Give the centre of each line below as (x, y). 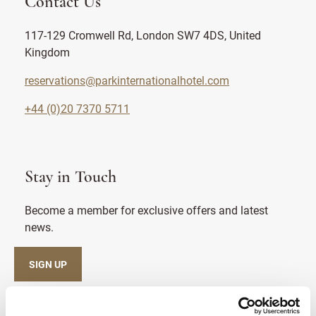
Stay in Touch (71, 178)
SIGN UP (48, 265)
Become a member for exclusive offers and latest (146, 210)
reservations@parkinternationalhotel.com (127, 80)
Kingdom (47, 52)
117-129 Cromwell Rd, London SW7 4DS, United (143, 35)
